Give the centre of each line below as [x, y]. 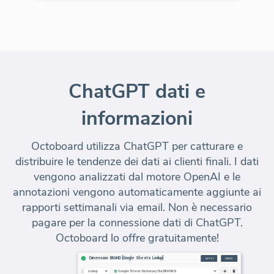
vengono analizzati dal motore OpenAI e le [137, 177]
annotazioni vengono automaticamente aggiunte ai [137, 192]
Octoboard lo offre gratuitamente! [137, 238]
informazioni [137, 119]
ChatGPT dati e [137, 92]
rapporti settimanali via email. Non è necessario [137, 208]
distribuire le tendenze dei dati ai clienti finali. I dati [137, 162]
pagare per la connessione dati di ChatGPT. [137, 223]
